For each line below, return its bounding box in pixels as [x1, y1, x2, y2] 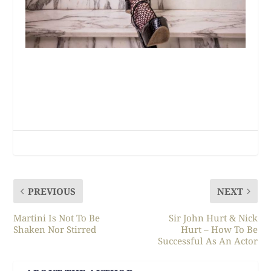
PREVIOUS [28, 184, 76, 197]
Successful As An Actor [157, 234, 258, 247]
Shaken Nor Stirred [13, 223, 97, 235]
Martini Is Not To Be [13, 211, 100, 224]
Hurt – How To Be [180, 223, 258, 235]
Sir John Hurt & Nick [168, 211, 258, 224]
